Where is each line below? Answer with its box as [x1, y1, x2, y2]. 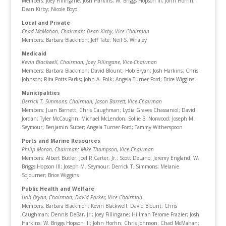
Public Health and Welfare [21, 185, 94, 192]
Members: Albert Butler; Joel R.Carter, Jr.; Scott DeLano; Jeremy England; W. [21, 154, 199, 161]
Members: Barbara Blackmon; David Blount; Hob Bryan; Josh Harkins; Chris [21, 67, 198, 74]
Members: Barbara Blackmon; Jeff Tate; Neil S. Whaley [21, 36, 147, 43]
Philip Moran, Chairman [21, 146, 78, 153]
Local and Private [21, 19, 70, 26]
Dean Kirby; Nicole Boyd [21, 6, 78, 13]
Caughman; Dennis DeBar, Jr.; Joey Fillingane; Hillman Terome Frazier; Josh [21, 211, 199, 218]
